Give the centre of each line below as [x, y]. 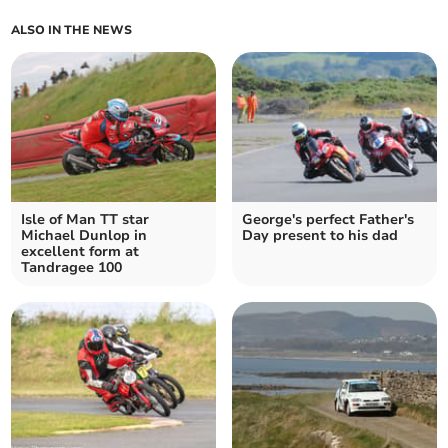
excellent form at [80, 252]
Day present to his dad [320, 236]
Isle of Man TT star [85, 220]
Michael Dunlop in [84, 236]
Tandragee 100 [72, 268]
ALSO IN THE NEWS [72, 30]
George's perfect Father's [328, 220]
